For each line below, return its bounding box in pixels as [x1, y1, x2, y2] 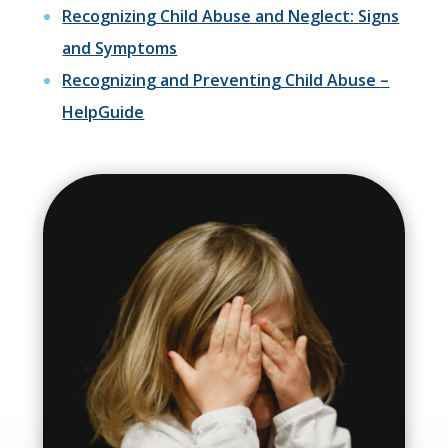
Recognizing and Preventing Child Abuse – [62, 68, 390, 91]
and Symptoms [62, 36, 178, 59]
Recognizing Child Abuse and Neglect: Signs [62, 4, 400, 27]
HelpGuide [62, 100, 145, 123]
